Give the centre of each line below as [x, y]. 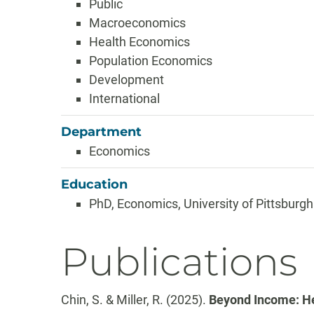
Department [101, 132]
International [124, 98]
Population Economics [151, 61]
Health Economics [139, 42]
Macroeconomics [137, 23]
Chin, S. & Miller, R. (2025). [135, 300]
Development [127, 80]
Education [94, 184]
